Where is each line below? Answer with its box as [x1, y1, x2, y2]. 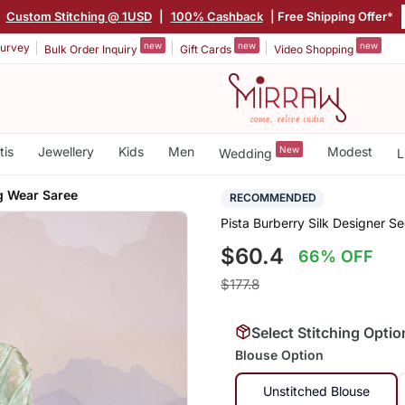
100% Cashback [170, 8, 263, 24]
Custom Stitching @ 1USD [5, 8, 152, 24]
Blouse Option [234, 347, 324, 363]
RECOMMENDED [229, 191, 316, 205]
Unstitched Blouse [263, 383, 371, 400]
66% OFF [298, 247, 374, 267]
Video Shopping [274, 42, 356, 56]
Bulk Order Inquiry [44, 42, 140, 56]
